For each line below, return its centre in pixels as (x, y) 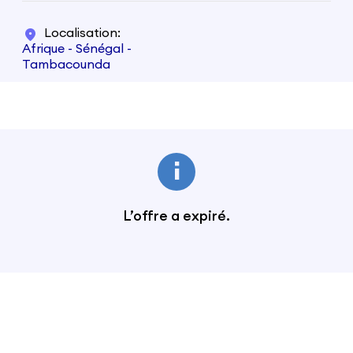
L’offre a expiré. (176, 216)
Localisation (81, 33)
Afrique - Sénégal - (77, 49)
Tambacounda (66, 65)
